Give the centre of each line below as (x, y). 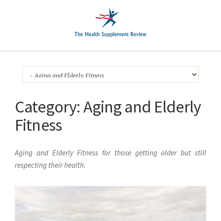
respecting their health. (50, 165)
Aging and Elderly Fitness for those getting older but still (110, 153)
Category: (49, 107)
